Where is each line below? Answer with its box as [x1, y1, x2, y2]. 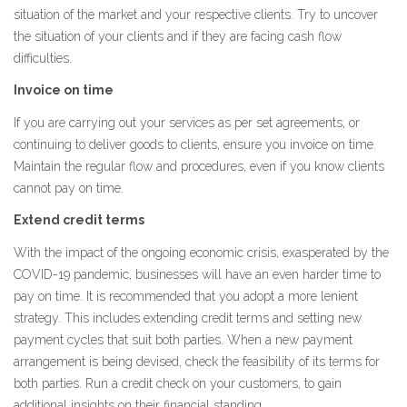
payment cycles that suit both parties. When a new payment [14, 332, 352, 347]
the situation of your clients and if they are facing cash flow [14, 28, 342, 44]
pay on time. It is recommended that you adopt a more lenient [14, 288, 358, 303]
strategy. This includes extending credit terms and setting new [14, 310, 362, 325]
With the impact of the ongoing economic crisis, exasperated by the [14, 244, 389, 260]
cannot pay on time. [14, 180, 127, 195]
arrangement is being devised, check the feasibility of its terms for [14, 353, 380, 369]
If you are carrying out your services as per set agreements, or [14, 114, 360, 130]
